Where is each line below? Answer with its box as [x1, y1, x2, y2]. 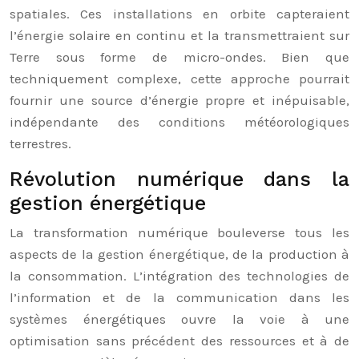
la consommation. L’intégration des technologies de [10, 268, 349, 284]
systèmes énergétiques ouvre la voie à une [10, 311, 349, 327]
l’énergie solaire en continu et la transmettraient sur [10, 27, 349, 43]
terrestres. [10, 135, 71, 151]
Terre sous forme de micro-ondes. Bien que [10, 49, 349, 65]
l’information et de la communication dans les [10, 289, 349, 305]
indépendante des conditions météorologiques [10, 114, 349, 130]
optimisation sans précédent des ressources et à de [10, 333, 349, 349]
